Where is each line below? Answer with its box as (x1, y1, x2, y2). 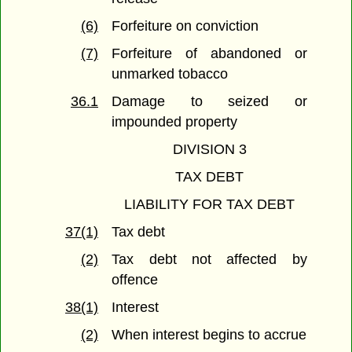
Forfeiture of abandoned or (112, 46, 307, 62)
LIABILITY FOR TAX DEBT (124, 196, 295, 213)
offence (112, 272, 159, 288)
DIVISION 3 (172, 141, 247, 158)
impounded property (112, 114, 238, 130)
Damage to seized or (112, 93, 307, 110)
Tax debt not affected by (112, 251, 307, 268)
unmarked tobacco (112, 66, 229, 82)
